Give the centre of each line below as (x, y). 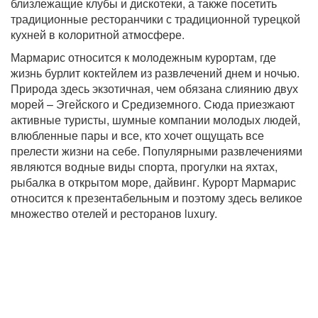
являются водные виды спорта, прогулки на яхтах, (144, 166)
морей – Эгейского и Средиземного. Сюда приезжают (153, 104)
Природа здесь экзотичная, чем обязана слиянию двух (154, 88)
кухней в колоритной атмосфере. (98, 34)
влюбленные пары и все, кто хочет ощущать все (137, 135)
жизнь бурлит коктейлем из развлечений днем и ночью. (155, 73)
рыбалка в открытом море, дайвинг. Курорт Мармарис (153, 182)
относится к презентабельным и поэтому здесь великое (157, 198)
